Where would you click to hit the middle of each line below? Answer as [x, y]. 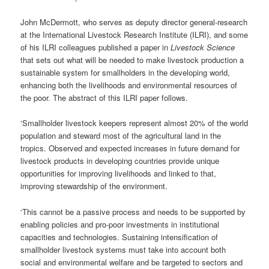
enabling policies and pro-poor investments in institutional [120, 224]
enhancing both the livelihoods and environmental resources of [129, 85]
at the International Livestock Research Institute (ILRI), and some [134, 35]
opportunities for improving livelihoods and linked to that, [119, 174]
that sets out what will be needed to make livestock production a [132, 60]
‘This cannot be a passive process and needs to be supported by [133, 211]
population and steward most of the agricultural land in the [121, 136]
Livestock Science [203, 47]
